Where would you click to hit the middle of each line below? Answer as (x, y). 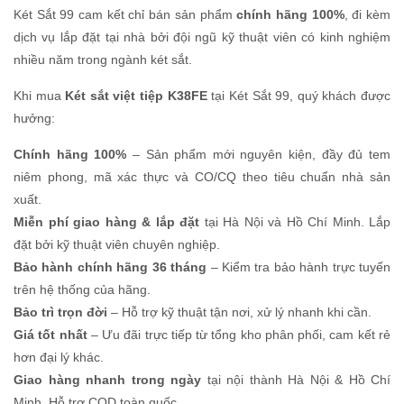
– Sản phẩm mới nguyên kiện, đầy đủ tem (259, 154)
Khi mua (40, 95)
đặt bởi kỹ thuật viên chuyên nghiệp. (117, 244)
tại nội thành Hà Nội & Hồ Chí (296, 379)
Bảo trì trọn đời (60, 312)
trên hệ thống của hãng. (82, 289)
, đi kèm (367, 14)
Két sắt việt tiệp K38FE (136, 95)
